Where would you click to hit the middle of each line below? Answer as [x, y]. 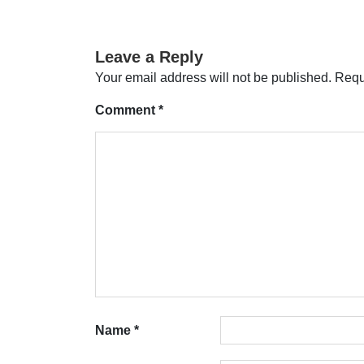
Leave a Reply [149, 56]
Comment [127, 110]
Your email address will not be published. [213, 77]
